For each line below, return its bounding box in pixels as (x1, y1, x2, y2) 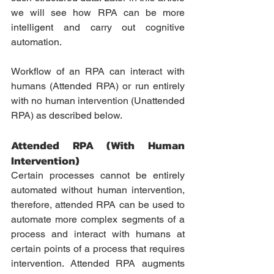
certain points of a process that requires (11, 243, 185, 255)
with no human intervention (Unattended (11, 95, 185, 107)
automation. (11, 36, 64, 48)
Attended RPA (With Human (11, 137, 185, 154)
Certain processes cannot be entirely (11, 169, 185, 182)
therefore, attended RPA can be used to (11, 199, 185, 211)
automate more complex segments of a (11, 213, 185, 226)
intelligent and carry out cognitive (11, 21, 185, 34)
